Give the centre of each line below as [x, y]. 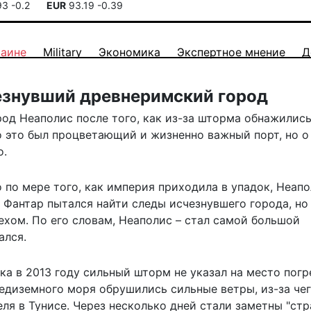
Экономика [129, 52]
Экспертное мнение [231, 52]
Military [62, 52]
